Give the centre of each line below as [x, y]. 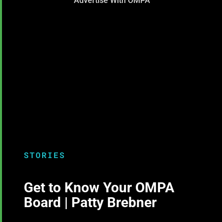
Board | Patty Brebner [90, 203]
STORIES [45, 155]
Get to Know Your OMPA [99, 188]
